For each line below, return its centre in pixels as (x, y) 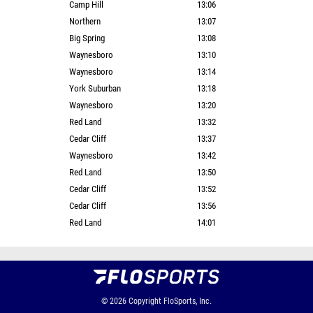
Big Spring (87, 38)
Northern (85, 21)
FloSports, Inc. (188, 301)
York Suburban (95, 88)
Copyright (145, 301)
